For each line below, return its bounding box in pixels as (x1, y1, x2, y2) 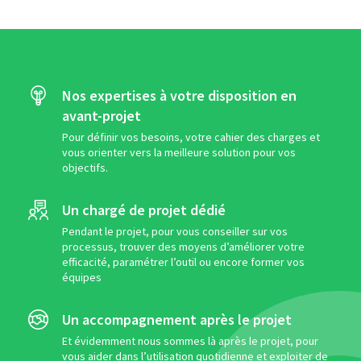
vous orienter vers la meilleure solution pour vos (62, 144, 296, 160)
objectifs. (62, 160, 108, 175)
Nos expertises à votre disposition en (62, 85, 297, 105)
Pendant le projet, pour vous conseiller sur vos (62, 223, 288, 239)
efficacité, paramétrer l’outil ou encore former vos (62, 254, 305, 269)
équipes (62, 269, 102, 284)
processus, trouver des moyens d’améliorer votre (62, 239, 305, 254)
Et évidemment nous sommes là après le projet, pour (62, 333, 318, 348)
